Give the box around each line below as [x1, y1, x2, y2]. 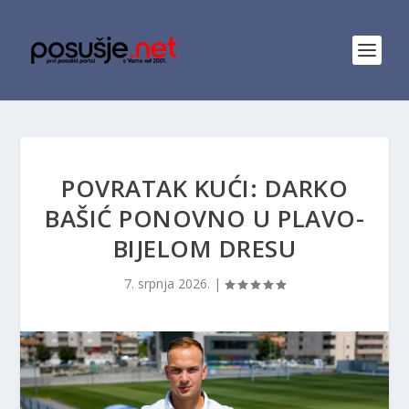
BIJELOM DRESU [112, 232, 297, 265]
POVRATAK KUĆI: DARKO [61, 172, 348, 204]
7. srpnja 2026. [124, 275, 210, 292]
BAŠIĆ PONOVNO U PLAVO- [45, 202, 364, 235]
